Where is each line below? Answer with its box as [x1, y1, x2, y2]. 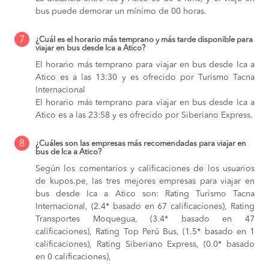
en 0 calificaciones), [35, 252, 111, 261]
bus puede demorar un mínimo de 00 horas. [35, 7, 207, 16]
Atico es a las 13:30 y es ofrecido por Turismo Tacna [35, 73, 255, 82]
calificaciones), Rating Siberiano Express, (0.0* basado [35, 240, 255, 249]
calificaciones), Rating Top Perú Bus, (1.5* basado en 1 [35, 227, 255, 236]
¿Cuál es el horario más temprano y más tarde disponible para [35, 35, 253, 44]
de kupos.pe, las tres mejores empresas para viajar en [35, 177, 255, 186]
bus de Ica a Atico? [35, 148, 101, 156]
